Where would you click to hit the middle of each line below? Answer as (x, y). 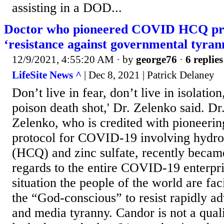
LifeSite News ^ (47, 75)
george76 (156, 59)
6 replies (204, 59)
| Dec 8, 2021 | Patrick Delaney (148, 75)
